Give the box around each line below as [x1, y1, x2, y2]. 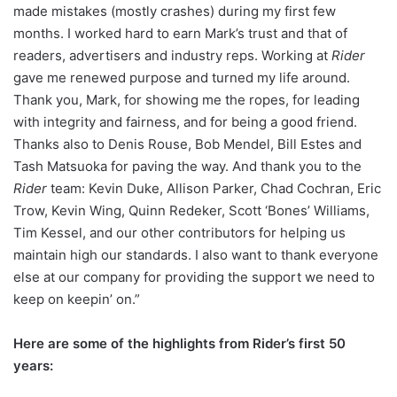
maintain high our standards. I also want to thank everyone [13, 245, 378, 263]
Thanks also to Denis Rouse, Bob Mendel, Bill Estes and [13, 135, 362, 152]
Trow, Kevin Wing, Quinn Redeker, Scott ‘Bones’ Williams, [13, 201, 370, 219]
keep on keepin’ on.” [13, 290, 140, 307]
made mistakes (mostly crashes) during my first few [13, 2, 336, 19]
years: [13, 356, 53, 374]
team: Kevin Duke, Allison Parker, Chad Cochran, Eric [51, 179, 381, 197]
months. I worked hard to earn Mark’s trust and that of [13, 24, 347, 42]
